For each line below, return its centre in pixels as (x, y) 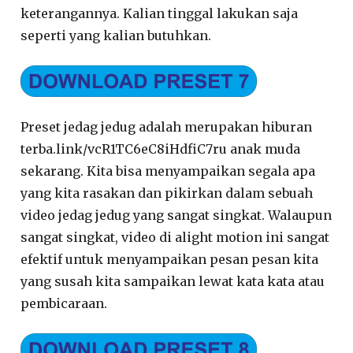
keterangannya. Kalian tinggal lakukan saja (160, 14)
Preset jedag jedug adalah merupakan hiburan (167, 127)
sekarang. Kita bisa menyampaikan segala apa (168, 171)
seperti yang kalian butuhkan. (116, 36)
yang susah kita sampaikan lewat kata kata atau (173, 282)
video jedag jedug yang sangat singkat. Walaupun (176, 216)
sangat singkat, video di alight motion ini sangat (175, 238)
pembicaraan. (64, 304)
